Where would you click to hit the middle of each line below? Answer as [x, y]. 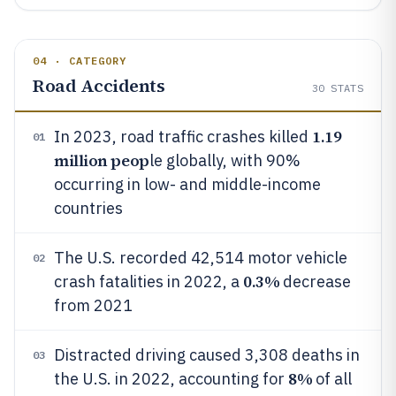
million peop [102, 160]
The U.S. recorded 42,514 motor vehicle [201, 258]
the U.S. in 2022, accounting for [171, 379]
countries [88, 208]
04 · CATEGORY [80, 61]
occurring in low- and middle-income [187, 184]
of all [332, 379]
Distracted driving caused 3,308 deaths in [207, 355]
